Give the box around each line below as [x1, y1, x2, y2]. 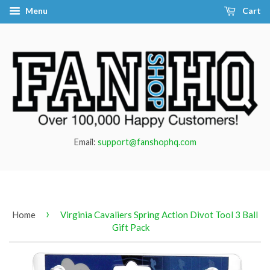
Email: [74, 136, 98, 147]
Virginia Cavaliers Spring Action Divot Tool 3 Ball [60, 209, 258, 220]
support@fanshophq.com [97, 136, 196, 147]
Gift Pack [112, 221, 149, 233]
